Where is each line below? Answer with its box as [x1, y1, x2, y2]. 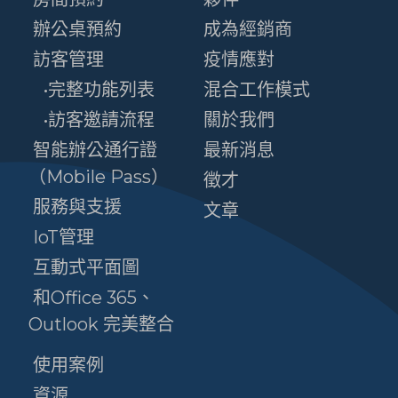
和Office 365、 [33, 286, 155, 308]
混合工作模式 [203, 78, 310, 100]
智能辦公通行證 [33, 139, 157, 161]
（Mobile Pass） [28, 165, 169, 187]
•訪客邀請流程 [44, 108, 155, 131]
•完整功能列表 [44, 78, 155, 100]
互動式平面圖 [33, 256, 139, 278]
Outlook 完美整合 [28, 313, 174, 335]
